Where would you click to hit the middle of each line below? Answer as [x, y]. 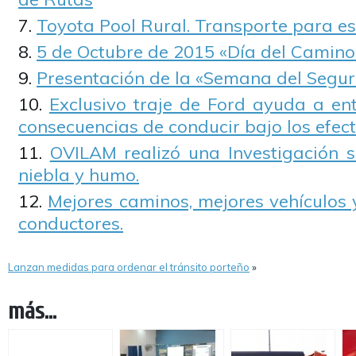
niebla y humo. [79, 175]
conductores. [71, 223]
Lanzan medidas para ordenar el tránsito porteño [129, 267]
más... [32, 311]
